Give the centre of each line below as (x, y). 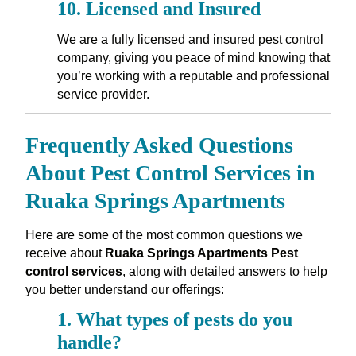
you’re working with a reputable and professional (193, 76)
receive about (65, 253)
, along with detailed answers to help (224, 272)
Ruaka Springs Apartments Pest (201, 253)
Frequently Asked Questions (159, 145)
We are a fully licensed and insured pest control (190, 40)
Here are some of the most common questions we (164, 235)
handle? (89, 343)
